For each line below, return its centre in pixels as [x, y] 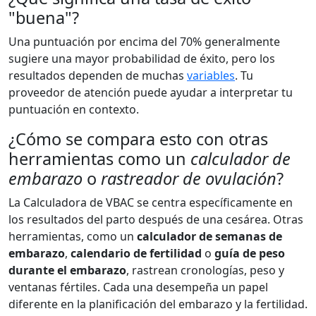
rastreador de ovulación [189, 178]
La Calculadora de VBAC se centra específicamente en [151, 202]
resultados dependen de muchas [98, 75]
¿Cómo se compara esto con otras [138, 139]
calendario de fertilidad [136, 253]
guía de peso [250, 253]
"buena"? [44, 18]
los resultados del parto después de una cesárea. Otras [156, 219]
